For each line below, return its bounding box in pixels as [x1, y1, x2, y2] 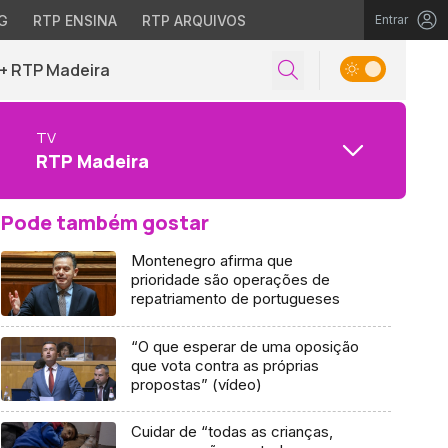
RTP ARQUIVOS [141, 12, 246, 29]
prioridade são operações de [130, 270, 330, 289]
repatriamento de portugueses [130, 289, 340, 308]
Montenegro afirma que [130, 251, 293, 270]
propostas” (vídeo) [130, 374, 262, 394]
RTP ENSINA [32, 12, 117, 29]
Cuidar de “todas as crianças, [130, 422, 333, 442]
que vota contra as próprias [130, 355, 319, 375]
